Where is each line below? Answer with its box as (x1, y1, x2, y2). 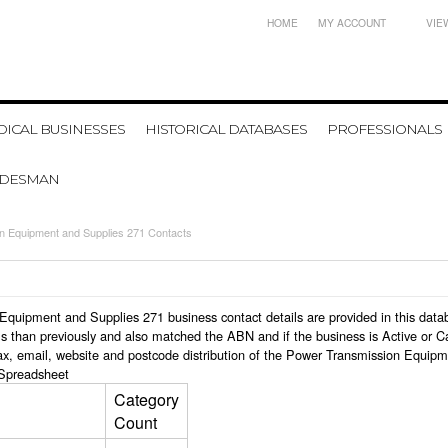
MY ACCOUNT (318, 15, 386, 30)
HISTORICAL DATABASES (145, 120, 307, 138)
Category (114, 388, 179, 411)
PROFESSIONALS (327, 120, 442, 138)
